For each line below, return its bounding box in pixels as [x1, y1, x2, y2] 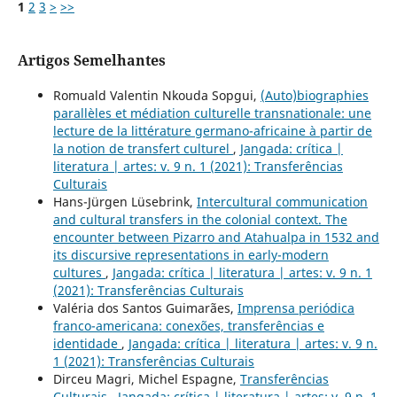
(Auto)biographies [260, 86, 369, 104]
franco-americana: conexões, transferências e [52, 316, 324, 334]
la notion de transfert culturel [52, 139, 233, 157]
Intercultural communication [196, 192, 368, 210]
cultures [52, 263, 105, 281]
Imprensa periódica [237, 299, 354, 316]
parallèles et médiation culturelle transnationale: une [52, 104, 371, 121]
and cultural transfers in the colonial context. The [52, 210, 347, 228]
